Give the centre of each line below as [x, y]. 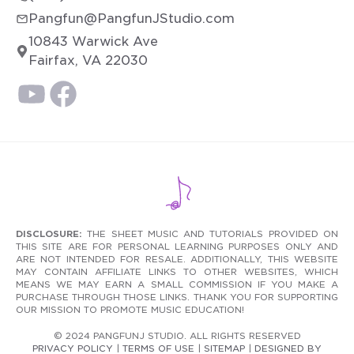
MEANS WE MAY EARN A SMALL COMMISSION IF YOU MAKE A [177, 285]
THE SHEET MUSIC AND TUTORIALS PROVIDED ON [210, 234]
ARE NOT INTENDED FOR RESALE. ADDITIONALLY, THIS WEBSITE [177, 260]
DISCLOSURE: [49, 234]
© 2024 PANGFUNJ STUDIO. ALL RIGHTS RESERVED [177, 336]
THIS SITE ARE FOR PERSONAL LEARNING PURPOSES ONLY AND [177, 247]
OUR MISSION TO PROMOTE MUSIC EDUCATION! [130, 310]
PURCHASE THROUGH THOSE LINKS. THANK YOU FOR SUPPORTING [177, 298]
